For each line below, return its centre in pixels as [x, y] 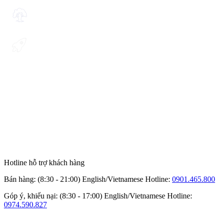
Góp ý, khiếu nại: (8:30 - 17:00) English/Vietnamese [85, 196]
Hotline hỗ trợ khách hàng [44, 162]
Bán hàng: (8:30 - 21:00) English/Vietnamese [74, 179]
